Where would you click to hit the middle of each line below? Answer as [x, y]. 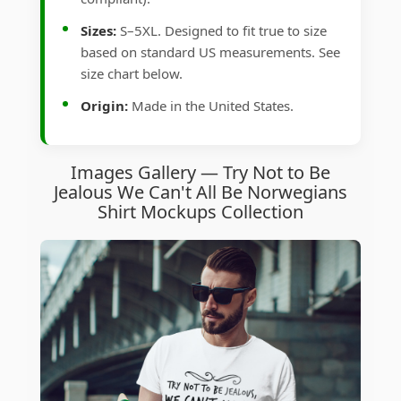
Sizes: [98, 31]
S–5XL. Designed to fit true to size [222, 31]
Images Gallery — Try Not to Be [200, 173]
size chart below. [132, 74]
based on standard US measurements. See [210, 52]
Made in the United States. [211, 106]
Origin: [104, 106]
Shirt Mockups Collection [200, 212]
